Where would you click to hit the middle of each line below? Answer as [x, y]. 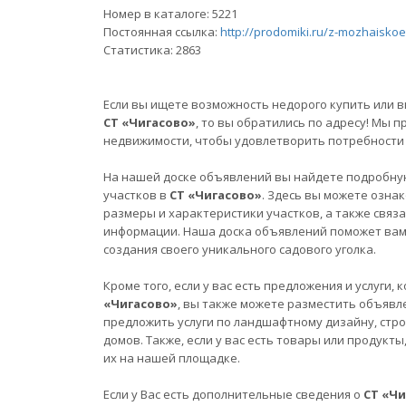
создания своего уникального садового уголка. [240, 249]
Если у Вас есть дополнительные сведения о [233, 394]
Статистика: [140, 50]
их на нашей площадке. [172, 358]
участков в [136, 195]
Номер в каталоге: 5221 [170, 14]
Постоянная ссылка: [162, 32]
